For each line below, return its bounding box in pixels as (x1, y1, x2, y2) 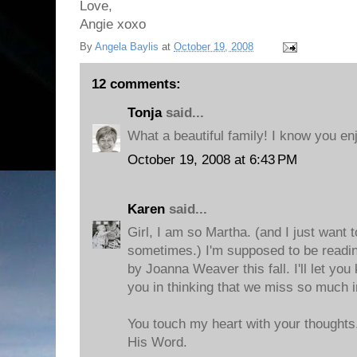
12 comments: (92, 76, 181, 92)
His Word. (127, 335, 187, 350)
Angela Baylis (95, 40, 159, 53)
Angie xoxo (80, 17, 146, 32)
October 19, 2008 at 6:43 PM (127, 151, 297, 167)
